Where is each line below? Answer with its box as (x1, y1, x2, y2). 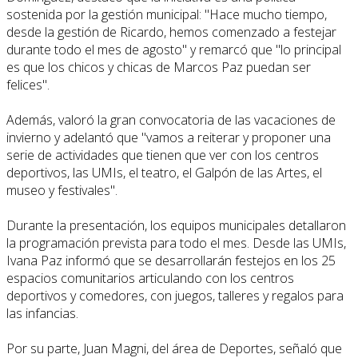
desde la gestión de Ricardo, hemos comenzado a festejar (6, 22, 336, 41)
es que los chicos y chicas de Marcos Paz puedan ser (6, 58, 311, 76)
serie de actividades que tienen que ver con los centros (6, 145, 319, 164)
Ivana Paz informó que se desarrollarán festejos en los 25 (6, 251, 336, 269)
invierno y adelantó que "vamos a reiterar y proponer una (6, 128, 331, 146)
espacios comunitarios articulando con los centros (6, 268, 294, 287)
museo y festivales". (6, 181, 117, 199)
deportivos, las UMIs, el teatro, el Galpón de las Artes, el (6, 163, 322, 181)
